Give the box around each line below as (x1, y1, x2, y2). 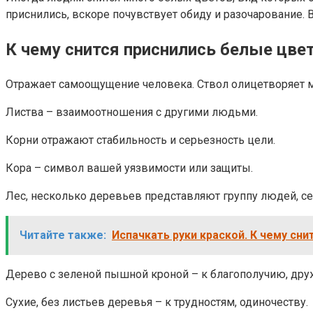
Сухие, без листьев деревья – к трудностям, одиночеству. (6, 295, 308, 309)
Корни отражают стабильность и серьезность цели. (6, 133, 275, 147)
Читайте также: (20, 228, 106, 242)
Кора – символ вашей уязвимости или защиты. (6, 161, 253, 175)
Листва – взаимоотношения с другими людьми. (6, 105, 258, 119)
